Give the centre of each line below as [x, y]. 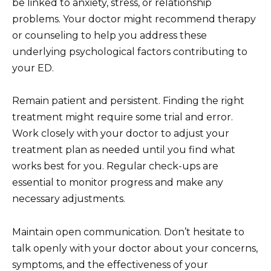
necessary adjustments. [69, 199]
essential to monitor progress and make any [118, 183]
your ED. [33, 68]
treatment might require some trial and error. [122, 117]
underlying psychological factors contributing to [130, 52]
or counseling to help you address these [109, 36]
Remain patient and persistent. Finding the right [128, 101]
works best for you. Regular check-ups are [115, 166]
